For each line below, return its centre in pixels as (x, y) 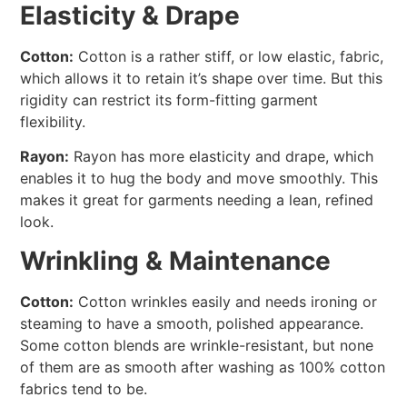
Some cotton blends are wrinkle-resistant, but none (197, 345)
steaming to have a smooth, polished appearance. (192, 323)
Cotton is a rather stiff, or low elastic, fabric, (229, 56)
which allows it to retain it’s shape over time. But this (202, 78)
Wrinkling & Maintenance (176, 260)
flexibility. (53, 121)
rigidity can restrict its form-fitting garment (169, 99)
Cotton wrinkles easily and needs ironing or (226, 301)
